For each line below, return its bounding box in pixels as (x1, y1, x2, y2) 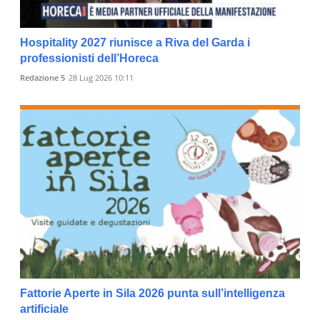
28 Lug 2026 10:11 (69, 72, 134, 84)
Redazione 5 (20, 72, 65, 84)
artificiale (20, 302, 69, 315)
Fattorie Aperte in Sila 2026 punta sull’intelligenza (20, 286, 285, 299)
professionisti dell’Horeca (20, 52, 159, 65)
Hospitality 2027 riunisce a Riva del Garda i (20, 36, 250, 49)
